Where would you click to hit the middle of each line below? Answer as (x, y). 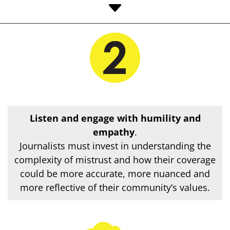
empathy (114, 132)
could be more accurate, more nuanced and (115, 174)
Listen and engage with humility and (115, 118)
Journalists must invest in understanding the (115, 146)
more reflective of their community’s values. (115, 188)
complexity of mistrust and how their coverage (115, 160)
